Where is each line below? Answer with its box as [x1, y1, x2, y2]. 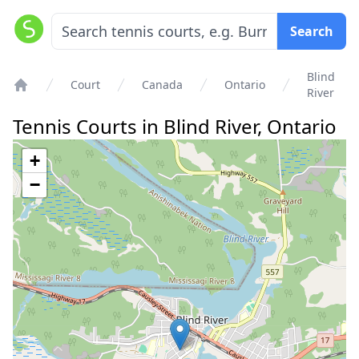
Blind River [163, 113, 257, 139]
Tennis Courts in [13, 113, 163, 139]
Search [290, 22, 333, 40]
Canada [142, 77, 183, 92]
